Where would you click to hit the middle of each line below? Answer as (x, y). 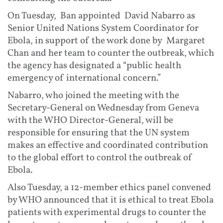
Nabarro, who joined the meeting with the (93, 95)
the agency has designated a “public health (94, 65)
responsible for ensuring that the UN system (99, 133)
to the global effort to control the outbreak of (100, 158)
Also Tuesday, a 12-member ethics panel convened (109, 187)
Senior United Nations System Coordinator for (103, 28)
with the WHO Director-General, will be (90, 120)
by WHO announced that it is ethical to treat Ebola (111, 200)
